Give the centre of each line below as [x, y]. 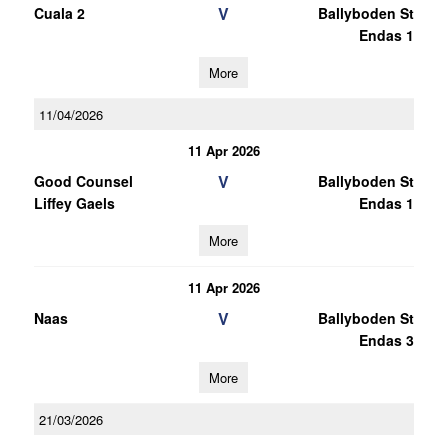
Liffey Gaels [74, 203]
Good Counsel [83, 181]
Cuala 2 [59, 13]
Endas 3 [386, 340]
